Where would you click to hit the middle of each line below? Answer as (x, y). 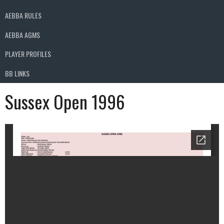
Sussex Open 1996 (65, 101)
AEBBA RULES (23, 15)
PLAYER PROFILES (28, 54)
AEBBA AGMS (22, 34)
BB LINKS (17, 73)
